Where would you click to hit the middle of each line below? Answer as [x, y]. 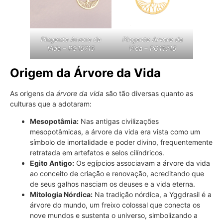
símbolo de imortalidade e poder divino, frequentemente [121, 142]
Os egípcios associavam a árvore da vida [142, 163]
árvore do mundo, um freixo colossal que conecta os [115, 205]
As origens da [33, 93]
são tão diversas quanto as [148, 93]
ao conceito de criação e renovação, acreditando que [117, 174]
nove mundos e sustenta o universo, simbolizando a [114, 216]
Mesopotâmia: [54, 121]
